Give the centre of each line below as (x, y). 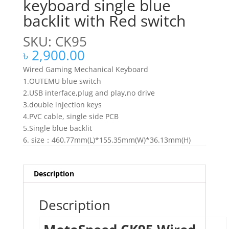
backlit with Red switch (104, 21)
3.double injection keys (62, 105)
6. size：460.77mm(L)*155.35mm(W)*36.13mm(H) (107, 140)
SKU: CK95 (55, 42)
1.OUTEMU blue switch (62, 81)
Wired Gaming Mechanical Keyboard (85, 70)
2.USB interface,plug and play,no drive (89, 93)
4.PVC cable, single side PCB (71, 117)
